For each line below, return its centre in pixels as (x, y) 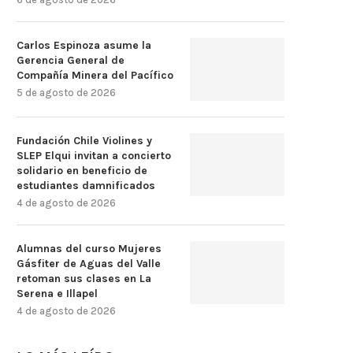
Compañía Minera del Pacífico (95, 75)
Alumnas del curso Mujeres (89, 249)
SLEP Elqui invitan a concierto (94, 156)
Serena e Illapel (57, 294)
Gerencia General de (71, 60)
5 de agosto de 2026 (66, 93)
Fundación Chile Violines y (84, 141)
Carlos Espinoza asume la (84, 45)
